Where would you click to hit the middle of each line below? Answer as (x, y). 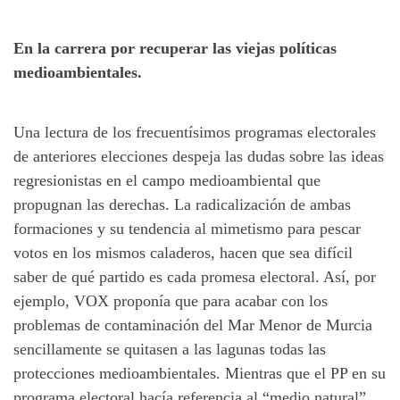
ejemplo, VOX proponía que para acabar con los (171, 300)
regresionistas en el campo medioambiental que (167, 180)
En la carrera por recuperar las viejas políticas (175, 48)
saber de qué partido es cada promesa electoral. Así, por (195, 276)
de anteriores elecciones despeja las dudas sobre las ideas (199, 156)
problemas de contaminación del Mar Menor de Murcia (193, 325)
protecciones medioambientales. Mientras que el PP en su (200, 373)
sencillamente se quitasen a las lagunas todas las (170, 349)
